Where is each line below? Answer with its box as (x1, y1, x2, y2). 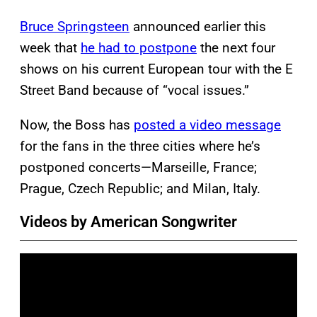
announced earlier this (129, 18, 266, 35)
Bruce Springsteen (20, 18, 129, 35)
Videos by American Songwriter (20, 212, 237, 231)
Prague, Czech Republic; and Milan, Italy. (20, 180, 260, 197)
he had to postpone (81, 39, 197, 56)
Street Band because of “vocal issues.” (20, 81, 249, 98)
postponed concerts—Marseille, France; (20, 158, 257, 175)
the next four (197, 39, 275, 56)
